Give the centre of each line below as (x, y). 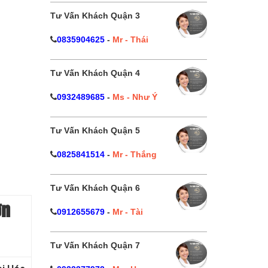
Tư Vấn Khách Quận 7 (95, 245)
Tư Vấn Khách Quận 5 (95, 130)
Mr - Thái (130, 39)
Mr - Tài (127, 212)
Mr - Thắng (134, 154)
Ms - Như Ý (135, 97)
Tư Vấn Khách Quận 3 (95, 16)
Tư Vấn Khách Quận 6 (95, 188)
